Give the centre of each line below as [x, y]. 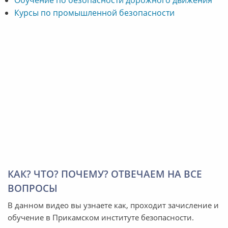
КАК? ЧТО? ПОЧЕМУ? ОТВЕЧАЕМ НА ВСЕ [105, 174]
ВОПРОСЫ [33, 188]
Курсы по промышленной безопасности [94, 13]
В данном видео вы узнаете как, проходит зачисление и [113, 205]
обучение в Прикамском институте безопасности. [101, 217]
